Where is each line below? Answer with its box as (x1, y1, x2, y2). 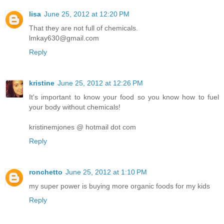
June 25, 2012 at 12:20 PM (44, 10, 129, 18)
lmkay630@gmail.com (29, 34, 99, 42)
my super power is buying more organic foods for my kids (29, 182, 210, 190)
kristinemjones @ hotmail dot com (29, 123, 136, 131)
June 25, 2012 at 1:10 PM (65, 168, 147, 176)
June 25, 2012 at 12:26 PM (57, 79, 143, 87)
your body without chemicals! (29, 103, 120, 111)
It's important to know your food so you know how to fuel (29, 93, 219, 101)
